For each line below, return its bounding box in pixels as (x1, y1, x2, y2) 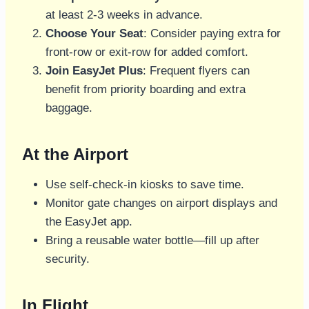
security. (46, 252, 90, 266)
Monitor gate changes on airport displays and (46, 197, 277, 210)
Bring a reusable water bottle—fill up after (46, 234, 259, 248)
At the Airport (22, 145, 128, 164)
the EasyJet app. (46, 215, 132, 229)
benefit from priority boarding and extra (46, 83, 246, 97)
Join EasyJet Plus (46, 64, 143, 78)
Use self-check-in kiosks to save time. (46, 178, 244, 192)
